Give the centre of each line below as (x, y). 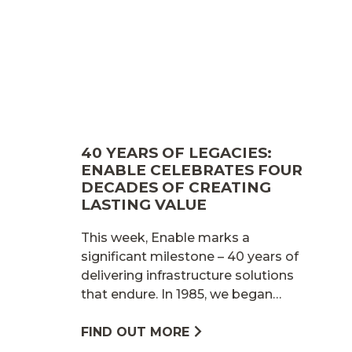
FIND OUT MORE (135, 332)
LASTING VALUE (144, 204)
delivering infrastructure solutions (187, 275)
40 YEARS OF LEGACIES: (176, 152)
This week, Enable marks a (165, 237)
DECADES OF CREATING (176, 187)
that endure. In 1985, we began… (181, 294)
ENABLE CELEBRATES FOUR (192, 170)
